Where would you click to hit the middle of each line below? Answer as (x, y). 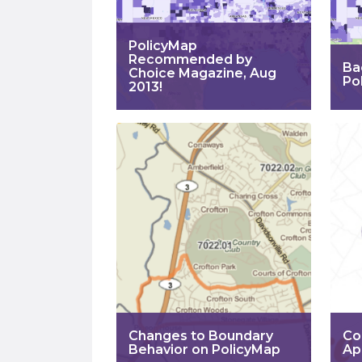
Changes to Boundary (201, 336)
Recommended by (190, 59)
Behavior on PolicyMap (204, 349)
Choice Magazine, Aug (202, 73)
